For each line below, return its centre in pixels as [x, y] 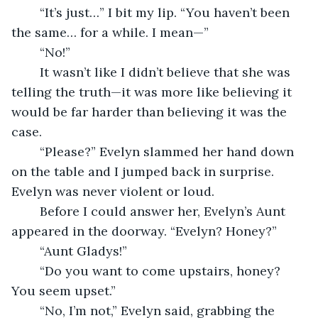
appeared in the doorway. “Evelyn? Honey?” [144, 231]
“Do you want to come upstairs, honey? [33, 270]
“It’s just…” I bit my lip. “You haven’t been [33, 12]
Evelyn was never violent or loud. [115, 191]
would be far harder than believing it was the [151, 111]
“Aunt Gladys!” [83, 251]
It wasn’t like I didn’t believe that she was [33, 72]
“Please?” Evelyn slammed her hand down [33, 151]
